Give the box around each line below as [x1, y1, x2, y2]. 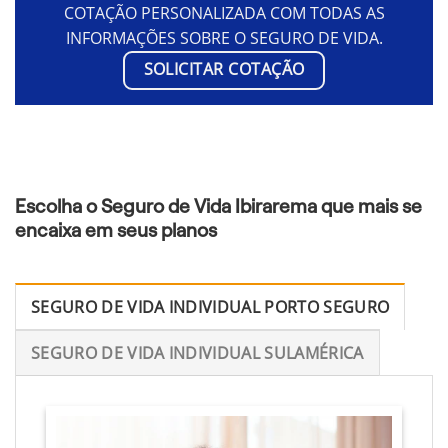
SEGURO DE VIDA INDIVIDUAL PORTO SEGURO [31, 295, 390, 318]
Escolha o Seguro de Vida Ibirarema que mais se [15, 195, 422, 217]
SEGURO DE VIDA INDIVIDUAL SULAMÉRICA [31, 341, 364, 364]
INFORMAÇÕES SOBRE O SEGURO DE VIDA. [65, 27, 383, 50]
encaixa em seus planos [15, 219, 217, 241]
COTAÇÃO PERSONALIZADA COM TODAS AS [63, 2, 385, 25]
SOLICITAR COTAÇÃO [143, 58, 305, 81]
